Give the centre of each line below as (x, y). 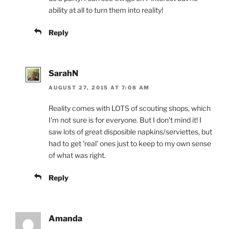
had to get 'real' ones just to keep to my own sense (130, 143)
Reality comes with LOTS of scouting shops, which (130, 108)
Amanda (65, 218)
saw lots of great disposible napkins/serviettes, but (130, 131)
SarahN (63, 73)
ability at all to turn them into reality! (106, 10)
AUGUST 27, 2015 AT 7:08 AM (99, 87)
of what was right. (77, 155)
